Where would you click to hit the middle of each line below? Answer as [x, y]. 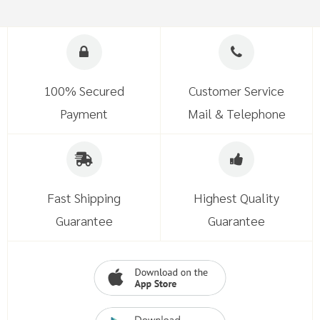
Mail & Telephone [236, 113]
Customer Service [236, 90]
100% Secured [84, 90]
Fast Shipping [84, 197]
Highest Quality [236, 197]
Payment [84, 113]
